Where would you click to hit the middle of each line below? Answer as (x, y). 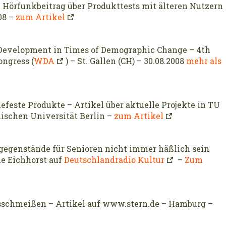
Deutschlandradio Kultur (114, 160)
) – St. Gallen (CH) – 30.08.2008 (126, 61)
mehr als (204, 61)
